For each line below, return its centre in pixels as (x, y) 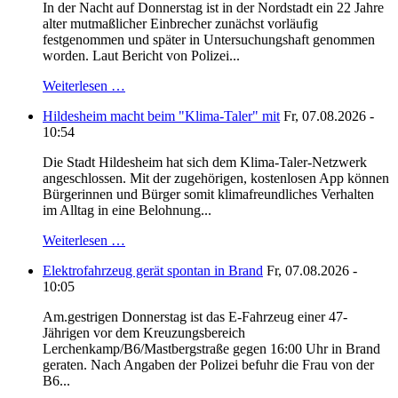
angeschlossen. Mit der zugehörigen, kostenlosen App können (216, 179)
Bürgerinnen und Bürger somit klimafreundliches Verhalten (208, 195)
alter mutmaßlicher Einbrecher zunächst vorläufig (180, 24)
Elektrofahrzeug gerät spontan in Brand (153, 271)
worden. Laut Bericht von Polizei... (141, 56)
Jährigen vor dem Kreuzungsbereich (144, 333)
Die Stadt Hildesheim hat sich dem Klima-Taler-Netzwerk (205, 163)
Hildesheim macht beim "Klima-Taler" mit (161, 116)
